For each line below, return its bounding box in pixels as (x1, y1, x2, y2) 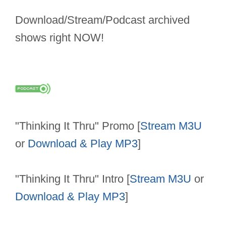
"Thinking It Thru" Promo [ (15, 120, 140, 133)
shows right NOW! (15, 31, 104, 44)
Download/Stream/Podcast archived (15, 14, 190, 27)
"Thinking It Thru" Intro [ (15, 173, 130, 186)
